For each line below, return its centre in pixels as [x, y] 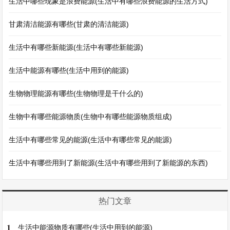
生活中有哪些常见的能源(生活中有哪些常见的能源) [91, 140]
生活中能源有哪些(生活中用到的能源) [69, 70]
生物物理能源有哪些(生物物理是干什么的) [76, 93]
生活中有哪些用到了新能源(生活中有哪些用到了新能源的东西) [109, 163]
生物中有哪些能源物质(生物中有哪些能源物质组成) [91, 117]
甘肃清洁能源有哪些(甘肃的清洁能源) [69, 24]
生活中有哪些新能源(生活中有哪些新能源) [76, 47]
